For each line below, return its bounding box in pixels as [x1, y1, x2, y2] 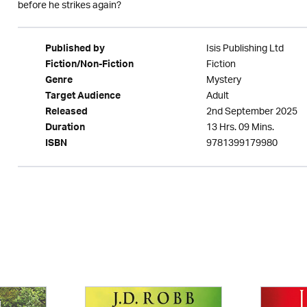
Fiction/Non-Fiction [45, 56, 134, 75]
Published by [45, 40, 105, 60]
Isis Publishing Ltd [206, 38, 284, 60]
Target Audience [45, 88, 121, 107]
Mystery [206, 70, 241, 91]
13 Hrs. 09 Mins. [206, 117, 274, 138]
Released [45, 103, 88, 123]
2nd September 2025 [206, 101, 297, 123]
